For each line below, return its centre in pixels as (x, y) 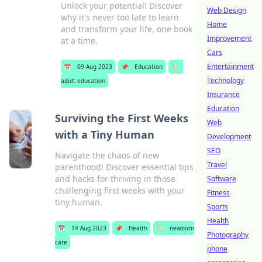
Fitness (218, 193)
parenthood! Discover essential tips (125, 167)
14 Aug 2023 (89, 228)
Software (222, 179)
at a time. (80, 41)
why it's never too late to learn (120, 17)
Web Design (227, 10)
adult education (83, 81)
